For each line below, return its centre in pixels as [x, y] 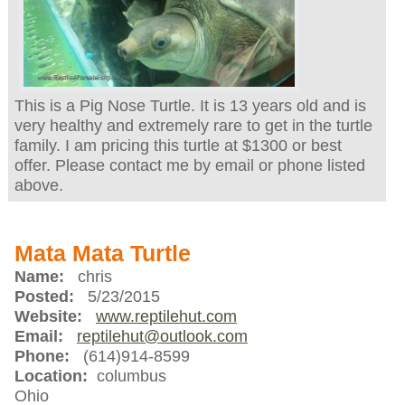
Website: [48, 317]
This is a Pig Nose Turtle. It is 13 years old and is [190, 106]
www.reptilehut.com [166, 317]
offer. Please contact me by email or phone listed [189, 166]
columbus [127, 377]
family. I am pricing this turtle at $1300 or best [178, 146]
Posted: [44, 297]
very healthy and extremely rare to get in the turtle [193, 126]
